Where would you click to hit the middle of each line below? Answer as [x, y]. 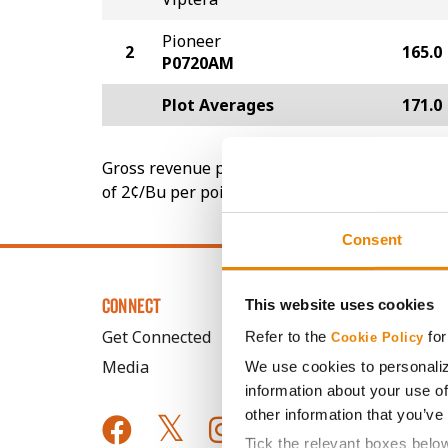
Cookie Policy [377, 337]
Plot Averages [218, 105]
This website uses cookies [339, 304]
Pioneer [191, 41]
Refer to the [287, 336]
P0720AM [198, 63]
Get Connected [156, 337]
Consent [372, 239]
